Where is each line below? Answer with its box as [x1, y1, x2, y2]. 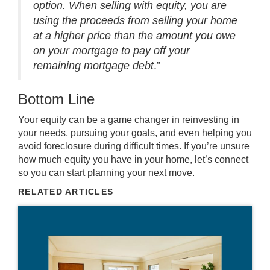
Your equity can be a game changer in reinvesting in [18, 115, 239, 125]
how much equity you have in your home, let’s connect [18, 154, 248, 165]
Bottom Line [18, 91, 95, 107]
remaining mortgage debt [33, 60, 154, 72]
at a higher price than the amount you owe [33, 30, 236, 42]
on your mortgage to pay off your [33, 45, 190, 57]
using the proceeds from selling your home [33, 14, 237, 27]
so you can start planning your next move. [18, 168, 195, 178]
